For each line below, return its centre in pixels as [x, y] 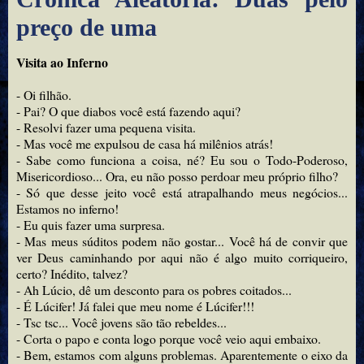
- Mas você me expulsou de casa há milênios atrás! [145, 144]
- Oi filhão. [44, 95]
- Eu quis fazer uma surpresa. [91, 225]
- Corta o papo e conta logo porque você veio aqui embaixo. [169, 339]
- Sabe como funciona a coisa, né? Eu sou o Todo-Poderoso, [182, 160]
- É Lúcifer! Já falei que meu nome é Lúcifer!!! [135, 306]
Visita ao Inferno [62, 63]
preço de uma [87, 27]
